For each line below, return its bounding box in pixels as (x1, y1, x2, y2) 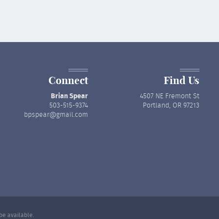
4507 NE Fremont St (140, 93, 199, 100)
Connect (48, 74, 88, 87)
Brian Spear (50, 93, 88, 100)
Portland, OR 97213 (143, 102, 199, 109)
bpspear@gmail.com (23, 111, 88, 118)
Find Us (164, 74, 199, 87)
